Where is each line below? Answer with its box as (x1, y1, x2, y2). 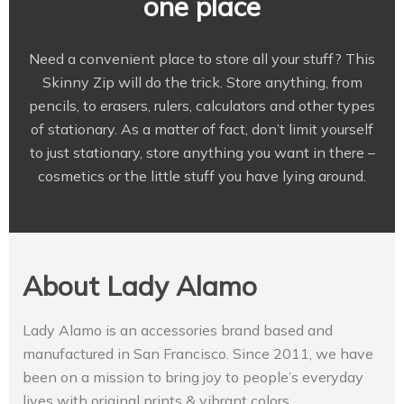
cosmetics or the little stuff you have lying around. (38, 167, 366, 186)
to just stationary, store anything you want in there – (29, 143, 375, 162)
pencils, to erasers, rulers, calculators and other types (29, 96, 375, 115)
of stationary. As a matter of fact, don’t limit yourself (31, 120, 373, 139)
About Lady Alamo (23, 269, 257, 304)
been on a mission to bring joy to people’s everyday (23, 368, 363, 387)
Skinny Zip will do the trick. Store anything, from (41, 73, 363, 92)
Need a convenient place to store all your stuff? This (29, 50, 375, 69)
